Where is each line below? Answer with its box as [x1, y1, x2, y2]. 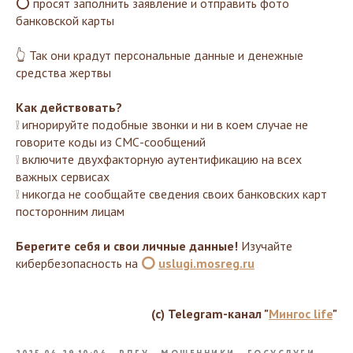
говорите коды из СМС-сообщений [16, 134, 206, 150]
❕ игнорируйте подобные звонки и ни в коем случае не [16, 117, 308, 132]
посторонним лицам [16, 203, 124, 219]
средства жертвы [16, 65, 111, 80]
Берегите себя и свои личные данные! [16, 238, 238, 254]
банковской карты [16, 13, 114, 28]
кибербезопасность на [16, 255, 141, 271]
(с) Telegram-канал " [151, 306, 269, 321]
